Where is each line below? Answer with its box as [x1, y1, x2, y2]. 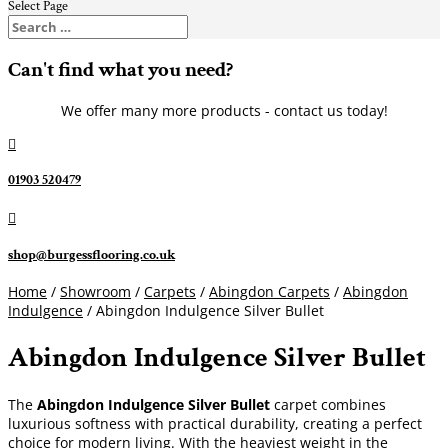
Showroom [60, 282, 131, 302]
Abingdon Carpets [209, 282, 330, 302]
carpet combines [270, 394, 386, 414]
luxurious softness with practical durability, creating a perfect [8, 413, 422, 433]
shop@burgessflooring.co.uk [8, 245, 175, 264]
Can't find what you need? [8, 56, 233, 84]
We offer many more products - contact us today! [60, 100, 388, 120]
